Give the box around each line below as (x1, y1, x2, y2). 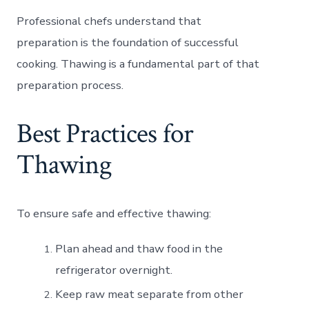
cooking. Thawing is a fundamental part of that (17, 55, 260, 72)
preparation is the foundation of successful (17, 34, 239, 50)
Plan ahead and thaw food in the (55, 240, 223, 257)
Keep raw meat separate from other (55, 286, 244, 302)
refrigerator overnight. (55, 261, 173, 278)
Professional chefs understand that (17, 12, 202, 29)
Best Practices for (17, 115, 194, 152)
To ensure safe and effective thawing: (17, 205, 212, 221)
